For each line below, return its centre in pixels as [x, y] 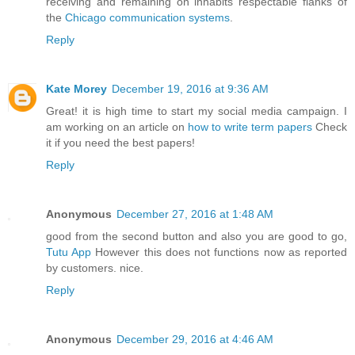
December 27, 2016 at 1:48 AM [195, 214]
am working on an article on [117, 127]
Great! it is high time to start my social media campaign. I [197, 111]
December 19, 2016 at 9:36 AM [190, 89]
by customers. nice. [95, 268]
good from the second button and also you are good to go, [197, 237]
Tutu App [69, 252]
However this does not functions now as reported [219, 252]
